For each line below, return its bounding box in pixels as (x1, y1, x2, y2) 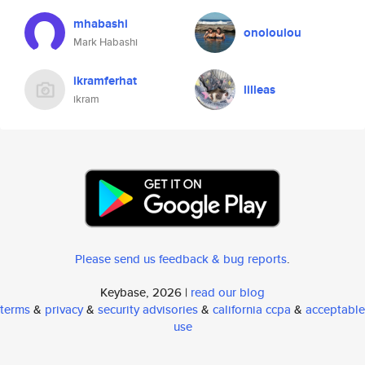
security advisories (98, 301, 198, 318)
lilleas (244, 81, 275, 99)
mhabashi (73, 15, 128, 33)
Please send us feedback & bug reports (75, 250, 287, 267)
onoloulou (244, 24, 301, 42)
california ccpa (213, 301, 291, 318)
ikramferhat (73, 72, 137, 90)
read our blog (191, 284, 265, 301)
